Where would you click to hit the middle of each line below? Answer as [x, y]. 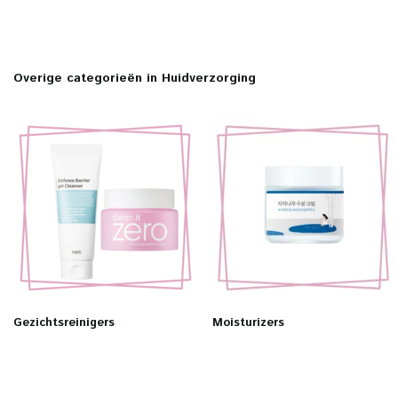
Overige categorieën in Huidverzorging [135, 78]
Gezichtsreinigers [64, 323]
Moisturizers [248, 323]
